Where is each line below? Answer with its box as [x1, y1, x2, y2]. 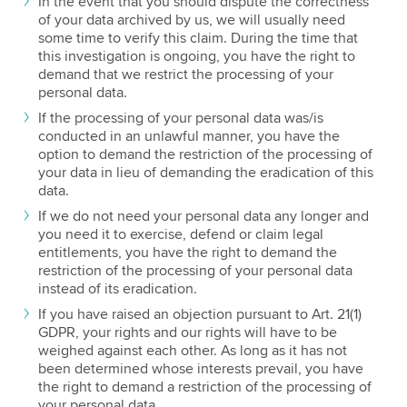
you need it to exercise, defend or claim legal [37, 225, 323, 244]
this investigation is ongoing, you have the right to [37, 47, 355, 66]
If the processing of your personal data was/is [37, 109, 323, 128]
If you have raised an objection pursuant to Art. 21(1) [37, 305, 362, 324]
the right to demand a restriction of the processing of [37, 378, 372, 397]
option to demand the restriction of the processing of [37, 145, 372, 164]
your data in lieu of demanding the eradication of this [37, 164, 373, 183]
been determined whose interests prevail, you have [37, 360, 363, 379]
